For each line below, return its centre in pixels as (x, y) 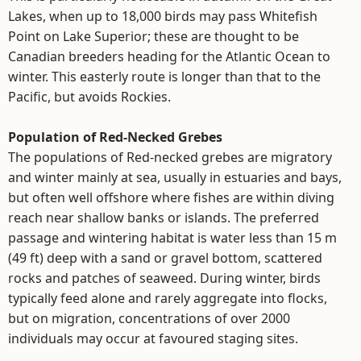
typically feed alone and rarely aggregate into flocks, (168, 298)
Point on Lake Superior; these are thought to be (154, 36)
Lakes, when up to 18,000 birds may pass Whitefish (163, 16)
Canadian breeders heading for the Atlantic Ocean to (169, 56)
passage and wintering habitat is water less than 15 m (172, 238)
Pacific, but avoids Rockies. (89, 97)
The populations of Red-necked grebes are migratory (170, 157)
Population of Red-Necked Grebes (115, 137)
